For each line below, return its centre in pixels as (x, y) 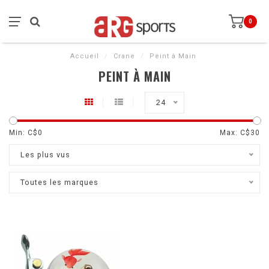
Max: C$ (235, 133)
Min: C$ (23, 133)
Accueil (84, 56)
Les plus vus (45, 155)
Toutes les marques (59, 182)
